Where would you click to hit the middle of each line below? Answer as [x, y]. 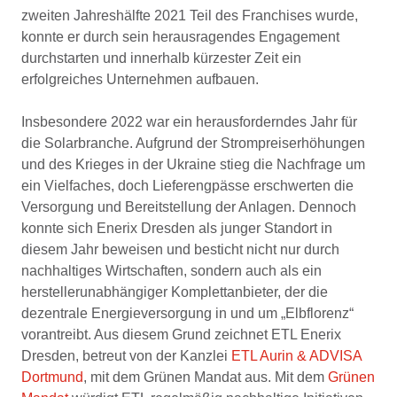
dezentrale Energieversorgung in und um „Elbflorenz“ [187, 313]
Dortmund [52, 377]
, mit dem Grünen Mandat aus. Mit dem [206, 377]
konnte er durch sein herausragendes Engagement [180, 36]
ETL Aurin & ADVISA [296, 355]
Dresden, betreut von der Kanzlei [126, 355]
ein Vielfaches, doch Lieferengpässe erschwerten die [187, 185]
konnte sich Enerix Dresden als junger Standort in [177, 228]
